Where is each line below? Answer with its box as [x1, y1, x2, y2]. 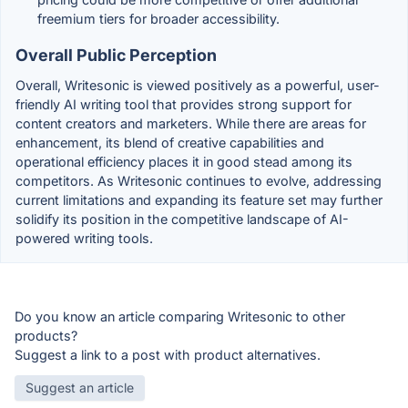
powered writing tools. [15, 229, 153, 246]
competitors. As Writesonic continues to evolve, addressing [15, 172, 382, 189]
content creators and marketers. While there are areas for [15, 115, 366, 131]
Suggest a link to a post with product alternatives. [15, 346, 321, 362]
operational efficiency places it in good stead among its [15, 153, 352, 169]
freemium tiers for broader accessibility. [37, 10, 280, 26]
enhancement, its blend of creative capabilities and [15, 134, 324, 150]
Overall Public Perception [15, 45, 217, 65]
